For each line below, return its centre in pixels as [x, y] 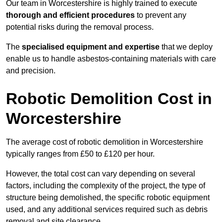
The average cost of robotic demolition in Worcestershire [105, 142]
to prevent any [161, 15]
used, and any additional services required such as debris [107, 210]
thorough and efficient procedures [70, 15]
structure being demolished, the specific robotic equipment [108, 198]
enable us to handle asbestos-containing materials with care [111, 59]
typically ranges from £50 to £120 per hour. [80, 154]
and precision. [31, 71]
